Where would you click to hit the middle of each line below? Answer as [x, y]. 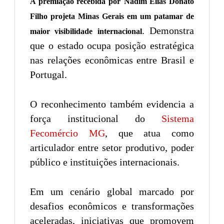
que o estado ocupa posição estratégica [112, 45]
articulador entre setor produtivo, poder [112, 147]
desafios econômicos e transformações [112, 206]
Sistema [178, 118]
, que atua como [149, 133]
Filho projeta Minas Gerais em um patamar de [112, 16]
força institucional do [96, 118]
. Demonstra [168, 30]
